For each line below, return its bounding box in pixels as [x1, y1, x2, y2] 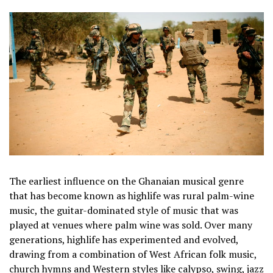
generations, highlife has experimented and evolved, [9, 233, 238, 247]
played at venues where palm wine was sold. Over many [9, 218, 252, 232]
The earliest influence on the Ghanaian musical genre [9, 174, 244, 188]
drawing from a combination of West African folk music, [9, 247, 257, 261]
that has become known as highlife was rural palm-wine [9, 189, 254, 203]
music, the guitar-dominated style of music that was [9, 204, 238, 218]
